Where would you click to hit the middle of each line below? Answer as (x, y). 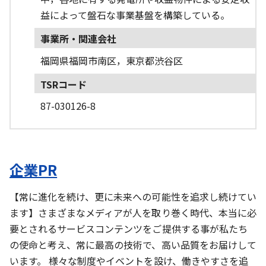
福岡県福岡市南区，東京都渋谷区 (112, 60)
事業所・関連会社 (78, 39)
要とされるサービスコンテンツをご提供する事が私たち (129, 229)
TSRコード (63, 84)
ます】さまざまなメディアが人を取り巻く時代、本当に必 (133, 213)
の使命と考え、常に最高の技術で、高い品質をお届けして (133, 245)
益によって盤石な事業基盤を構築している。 (135, 15)
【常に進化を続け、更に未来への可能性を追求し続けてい (133, 197)
